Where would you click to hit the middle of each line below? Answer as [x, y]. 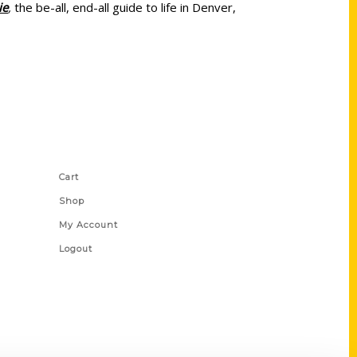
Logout [76, 249]
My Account [88, 225]
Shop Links [88, 154]
